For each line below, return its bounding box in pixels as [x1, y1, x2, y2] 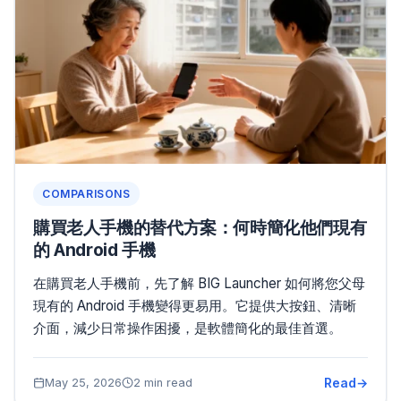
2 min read [133, 375, 192, 389]
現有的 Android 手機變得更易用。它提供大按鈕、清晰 [33, 296, 356, 314]
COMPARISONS [42, 186, 131, 200]
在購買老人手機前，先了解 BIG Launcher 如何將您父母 [33, 274, 365, 292]
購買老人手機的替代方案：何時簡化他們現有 [33, 216, 367, 238]
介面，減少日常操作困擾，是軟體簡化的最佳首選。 [33, 319, 342, 337]
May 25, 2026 [45, 375, 122, 389]
